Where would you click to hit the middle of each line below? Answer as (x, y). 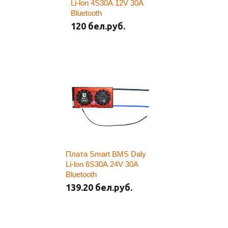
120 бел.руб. (98, 26)
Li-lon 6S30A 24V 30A (102, 164)
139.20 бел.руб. (99, 187)
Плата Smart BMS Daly (106, 154)
